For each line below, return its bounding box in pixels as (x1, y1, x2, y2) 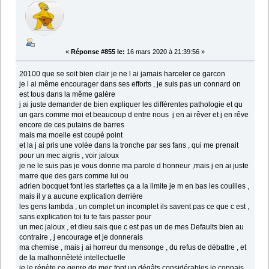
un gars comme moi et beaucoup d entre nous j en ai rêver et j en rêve (19, 110, 249, 119)
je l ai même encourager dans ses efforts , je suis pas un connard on (19, 79, 241, 88)
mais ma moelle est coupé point (19, 130, 123, 139)
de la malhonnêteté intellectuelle (19, 253, 126, 262)
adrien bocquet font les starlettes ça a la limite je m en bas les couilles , (19, 181, 250, 190)
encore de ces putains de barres (19, 120, 125, 129)
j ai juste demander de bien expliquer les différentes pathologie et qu (19, 100, 243, 109)
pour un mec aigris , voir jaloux (19, 151, 119, 160)
